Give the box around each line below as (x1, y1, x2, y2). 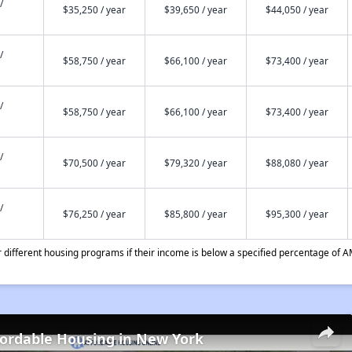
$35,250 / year (62, 3, 126, 16)
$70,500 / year (62, 156, 126, 169)
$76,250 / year (62, 207, 126, 220)
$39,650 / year (163, 3, 227, 16)
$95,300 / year (265, 207, 328, 220)
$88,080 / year (265, 156, 328, 169)
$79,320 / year (163, 156, 227, 169)
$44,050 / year (265, 3, 328, 16)
